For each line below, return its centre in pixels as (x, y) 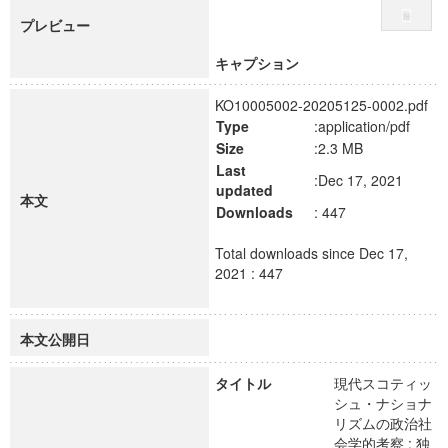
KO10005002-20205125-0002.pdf (321, 105)
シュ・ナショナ (383, 403)
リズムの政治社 (383, 423)
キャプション (257, 63)
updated (244, 190)
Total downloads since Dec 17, (311, 253)
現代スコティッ (383, 383)
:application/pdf (362, 126)
